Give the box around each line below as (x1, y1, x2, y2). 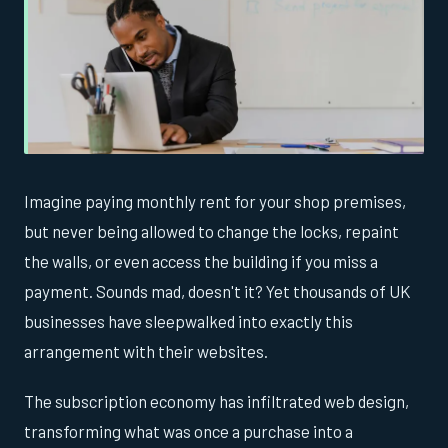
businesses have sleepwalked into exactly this (24, 311, 353, 332)
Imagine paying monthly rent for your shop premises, (24, 191, 406, 212)
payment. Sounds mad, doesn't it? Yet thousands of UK (24, 281, 410, 302)
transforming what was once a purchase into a (24, 421, 353, 442)
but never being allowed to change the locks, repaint (24, 221, 399, 242)
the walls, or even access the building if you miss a (24, 251, 378, 272)
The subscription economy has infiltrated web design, (24, 391, 409, 412)
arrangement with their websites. (24, 341, 268, 362)
